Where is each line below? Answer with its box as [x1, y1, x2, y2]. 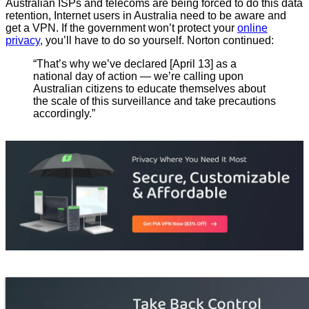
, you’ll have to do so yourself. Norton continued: [40, 34, 274, 47]
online [237, 22, 268, 34]
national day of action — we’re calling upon [33, 70, 243, 83]
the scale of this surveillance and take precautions [33, 95, 276, 108]
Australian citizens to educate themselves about [33, 83, 266, 95]
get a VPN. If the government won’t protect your [6, 22, 237, 34]
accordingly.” [33, 108, 95, 120]
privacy [6, 34, 40, 47]
